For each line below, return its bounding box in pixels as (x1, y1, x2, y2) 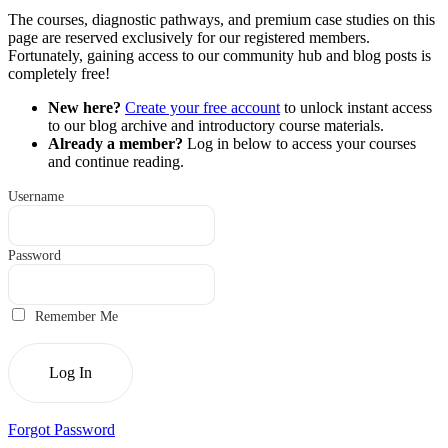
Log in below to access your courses (183, 134, 416, 152)
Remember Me (31, 308, 118, 324)
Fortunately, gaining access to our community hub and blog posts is (8, 46, 431, 64)
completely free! (8, 64, 110, 82)
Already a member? (48, 134, 183, 152)
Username (8, 188, 64, 204)
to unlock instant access (280, 98, 432, 116)
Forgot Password (8, 420, 115, 438)
